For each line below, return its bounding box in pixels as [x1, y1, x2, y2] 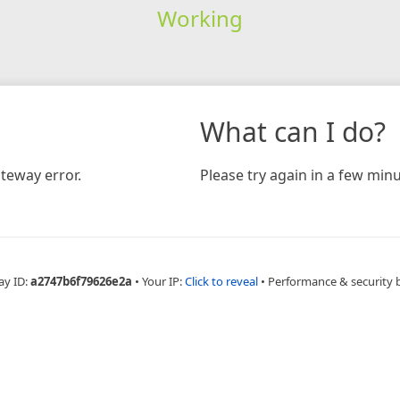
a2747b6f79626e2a [30, 272, 132, 289]
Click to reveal [185, 272, 258, 289]
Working [156, 3, 243, 33]
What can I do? [200, 112, 386, 150]
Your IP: [142, 272, 185, 289]
